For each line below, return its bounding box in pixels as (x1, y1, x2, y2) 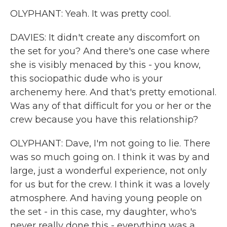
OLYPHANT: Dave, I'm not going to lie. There (10, 138, 210, 149)
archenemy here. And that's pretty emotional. (10, 87, 216, 98)
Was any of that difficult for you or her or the (10, 100, 211, 111)
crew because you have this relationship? (10, 114, 198, 125)
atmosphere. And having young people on (10, 193, 202, 204)
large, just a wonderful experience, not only (10, 165, 207, 176)
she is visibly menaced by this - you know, (10, 59, 201, 70)
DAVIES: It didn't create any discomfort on (10, 32, 200, 43)
